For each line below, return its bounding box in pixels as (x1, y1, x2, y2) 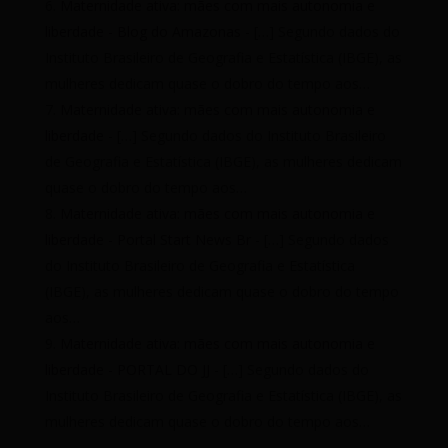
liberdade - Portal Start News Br (44, 230, 251, 250)
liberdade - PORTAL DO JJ (44, 360, 210, 380)
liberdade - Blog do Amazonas (44, 22, 241, 42)
